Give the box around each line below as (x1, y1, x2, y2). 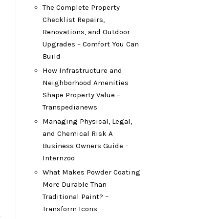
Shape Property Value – (43, 90, 120, 99)
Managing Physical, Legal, (43, 117, 132, 126)
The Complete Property (43, 3, 120, 12)
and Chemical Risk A (43, 129, 113, 138)
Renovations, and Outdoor (43, 27, 130, 36)
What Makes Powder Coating (43, 168, 140, 176)
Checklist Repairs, (43, 15, 105, 24)
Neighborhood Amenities (43, 78, 129, 87)
